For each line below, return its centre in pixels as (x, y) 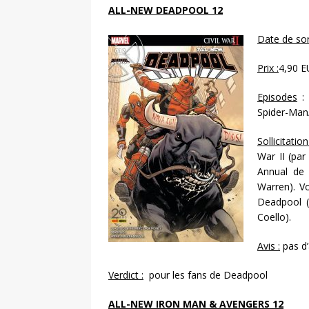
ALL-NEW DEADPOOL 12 (166, 10)
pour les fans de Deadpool (206, 275)
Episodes (277, 97)
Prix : (268, 68)
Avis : (269, 246)
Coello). (274, 217)
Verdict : (126, 275)
